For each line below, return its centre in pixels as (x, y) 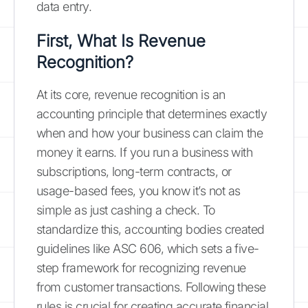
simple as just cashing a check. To (126, 210)
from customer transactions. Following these (151, 287)
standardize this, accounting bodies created (151, 229)
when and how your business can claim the (150, 133)
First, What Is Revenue (121, 41)
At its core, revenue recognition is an (131, 94)
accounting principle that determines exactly (152, 113)
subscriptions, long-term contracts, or (134, 171)
